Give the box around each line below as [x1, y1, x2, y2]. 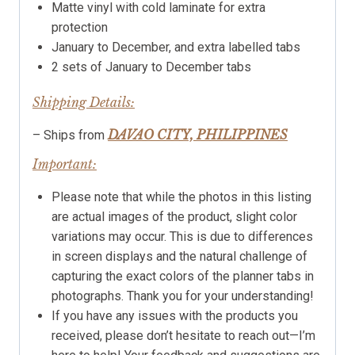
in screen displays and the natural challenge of [52, 248, 307, 264]
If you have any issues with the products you [52, 307, 298, 323]
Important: [32, 155, 97, 172]
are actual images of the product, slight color [52, 208, 297, 224]
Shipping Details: [32, 94, 135, 110]
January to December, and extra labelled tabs [52, 39, 300, 55]
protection [52, 19, 108, 35]
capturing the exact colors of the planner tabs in [52, 268, 314, 284]
